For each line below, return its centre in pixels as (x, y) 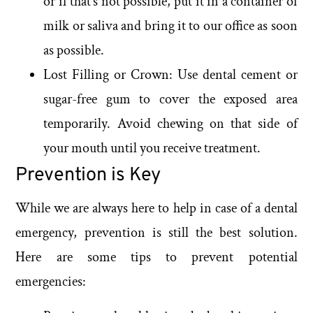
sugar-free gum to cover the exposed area (170, 100)
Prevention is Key (88, 176)
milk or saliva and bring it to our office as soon (170, 26)
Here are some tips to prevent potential (156, 257)
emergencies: (51, 282)
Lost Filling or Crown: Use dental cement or (170, 75)
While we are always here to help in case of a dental (156, 209)
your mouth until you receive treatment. (152, 148)
